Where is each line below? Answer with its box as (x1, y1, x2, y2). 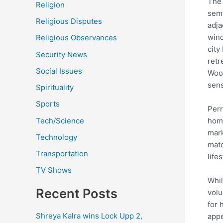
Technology (36, 132, 77, 142)
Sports (36, 99, 60, 109)
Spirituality (36, 83, 74, 93)
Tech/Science (36, 115, 84, 125)
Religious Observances (36, 33, 117, 43)
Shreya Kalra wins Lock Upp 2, (36, 211, 142, 221)
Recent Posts (36, 186, 117, 202)
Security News (36, 49, 87, 59)
